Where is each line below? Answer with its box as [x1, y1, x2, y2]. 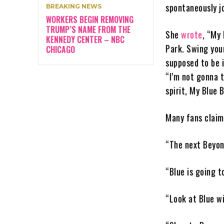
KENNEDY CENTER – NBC [46, 33, 124, 45]
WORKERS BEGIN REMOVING [46, 13, 133, 25]
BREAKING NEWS [46, 2, 101, 10]
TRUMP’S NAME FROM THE [46, 23, 130, 35]
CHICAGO [46, 43, 75, 55]
